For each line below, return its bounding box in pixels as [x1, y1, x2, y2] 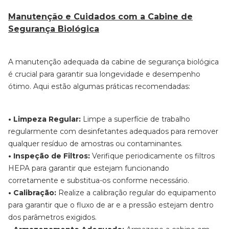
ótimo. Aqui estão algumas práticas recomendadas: [8, 82, 190, 91]
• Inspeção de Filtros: [8, 151, 90, 161]
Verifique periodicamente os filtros [90, 151, 215, 161]
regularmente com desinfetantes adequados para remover [8, 127, 218, 136]
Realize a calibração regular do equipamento [56, 188, 216, 197]
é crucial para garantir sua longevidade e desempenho [8, 70, 200, 79]
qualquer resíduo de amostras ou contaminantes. [8, 139, 182, 148]
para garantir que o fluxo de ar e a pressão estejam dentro [8, 200, 214, 210]
